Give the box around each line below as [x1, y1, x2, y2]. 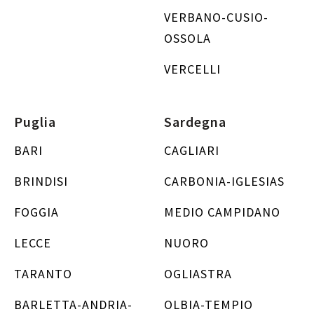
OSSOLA [164, 30, 211, 46]
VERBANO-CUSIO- [164, 9, 268, 25]
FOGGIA [14, 204, 59, 220]
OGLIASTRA [164, 266, 232, 282]
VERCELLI [164, 61, 221, 77]
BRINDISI [14, 173, 68, 189]
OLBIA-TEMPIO [164, 296, 253, 313]
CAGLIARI [164, 142, 219, 158]
